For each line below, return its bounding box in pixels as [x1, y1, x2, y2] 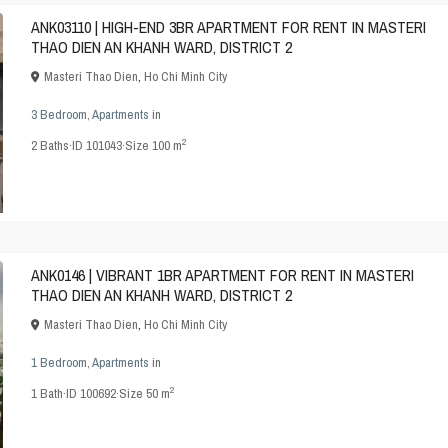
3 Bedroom [31, 106, 87, 124]
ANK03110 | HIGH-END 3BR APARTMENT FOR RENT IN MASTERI [31, 16, 426, 39]
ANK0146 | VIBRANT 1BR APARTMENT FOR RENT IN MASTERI [31, 264, 414, 287]
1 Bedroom [31, 354, 87, 372]
